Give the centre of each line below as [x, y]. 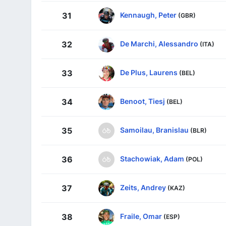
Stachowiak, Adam [152, 159]
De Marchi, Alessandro [159, 44]
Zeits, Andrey [143, 188]
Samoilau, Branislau [154, 130]
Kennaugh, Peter [148, 15]
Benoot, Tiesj [143, 101]
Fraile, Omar [141, 216]
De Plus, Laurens [149, 73]
